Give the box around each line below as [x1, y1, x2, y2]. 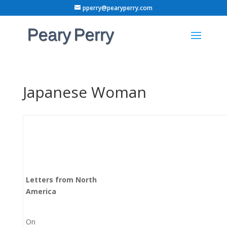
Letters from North [25, 175, 97, 184]
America [25, 186, 56, 196]
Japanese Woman [22, 82, 146, 102]
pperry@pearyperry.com [82, 4, 153, 12]
